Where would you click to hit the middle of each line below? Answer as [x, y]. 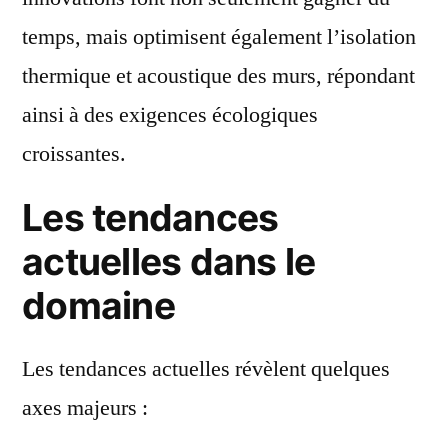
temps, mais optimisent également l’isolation [219, 36]
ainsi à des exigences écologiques [170, 114]
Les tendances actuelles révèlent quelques [206, 368]
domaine [98, 305]
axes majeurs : [85, 407]
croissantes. [74, 153]
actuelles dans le [169, 261]
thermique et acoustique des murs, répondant [218, 75]
